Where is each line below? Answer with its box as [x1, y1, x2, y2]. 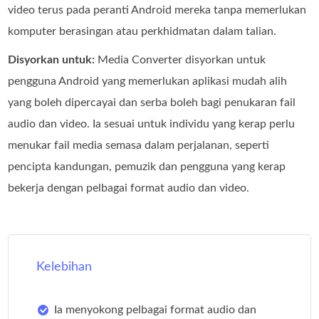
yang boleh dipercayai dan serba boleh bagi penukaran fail [8, 97, 296, 109]
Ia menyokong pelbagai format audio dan [54, 304, 257, 316]
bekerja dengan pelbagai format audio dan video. [8, 182, 250, 194]
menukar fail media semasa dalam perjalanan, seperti [8, 140, 270, 152]
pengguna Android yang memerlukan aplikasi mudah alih [8, 75, 288, 88]
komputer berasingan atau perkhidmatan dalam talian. [8, 26, 277, 38]
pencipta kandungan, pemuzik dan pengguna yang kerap [8, 161, 286, 173]
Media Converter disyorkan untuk [95, 54, 266, 66]
